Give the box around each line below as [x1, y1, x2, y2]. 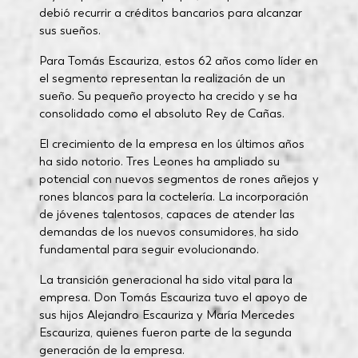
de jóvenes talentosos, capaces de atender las [38, 206, 295, 222]
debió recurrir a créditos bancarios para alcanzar [38, 5, 302, 21]
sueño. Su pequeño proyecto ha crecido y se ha [38, 88, 297, 104]
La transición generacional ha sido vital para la [38, 272, 292, 288]
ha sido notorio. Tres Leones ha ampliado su [38, 153, 280, 169]
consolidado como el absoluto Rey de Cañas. [38, 105, 284, 121]
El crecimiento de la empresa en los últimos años [38, 136, 304, 152]
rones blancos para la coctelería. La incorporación [38, 189, 308, 205]
